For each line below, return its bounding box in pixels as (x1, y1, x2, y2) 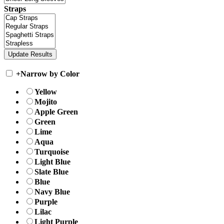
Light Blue (34, 157, 70, 166)
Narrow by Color (20, 69, 79, 78)
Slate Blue (34, 167, 68, 176)
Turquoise (34, 147, 69, 156)
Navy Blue (34, 187, 70, 196)
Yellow (34, 87, 57, 96)
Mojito (34, 97, 57, 106)
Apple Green (34, 107, 78, 116)
